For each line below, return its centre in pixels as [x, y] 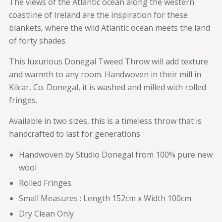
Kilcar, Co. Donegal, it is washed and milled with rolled [108, 87]
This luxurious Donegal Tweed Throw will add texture [109, 61]
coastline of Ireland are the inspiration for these [98, 15]
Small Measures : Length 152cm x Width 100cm [105, 198]
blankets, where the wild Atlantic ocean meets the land [110, 28]
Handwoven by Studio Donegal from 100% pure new [116, 154]
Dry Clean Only [46, 213]
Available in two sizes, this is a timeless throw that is [105, 121]
